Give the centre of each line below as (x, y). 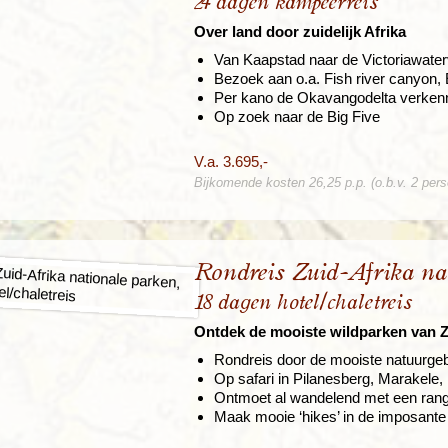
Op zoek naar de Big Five (297, 117)
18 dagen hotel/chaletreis (303, 303)
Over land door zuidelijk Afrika (300, 32)
